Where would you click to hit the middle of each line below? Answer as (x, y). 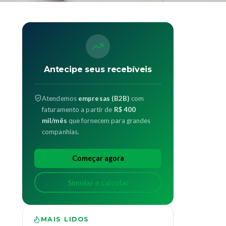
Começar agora (98, 158)
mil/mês (54, 121)
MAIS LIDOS (65, 219)
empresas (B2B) (104, 99)
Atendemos (60, 99)
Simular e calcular (98, 182)
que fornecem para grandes (109, 121)
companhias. (61, 132)
